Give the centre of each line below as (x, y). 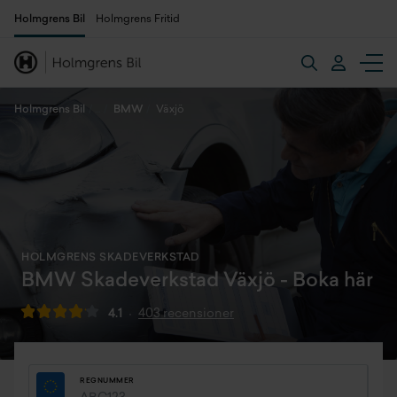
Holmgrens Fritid (138, 19)
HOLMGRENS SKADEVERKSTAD (111, 258)
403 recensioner (186, 314)
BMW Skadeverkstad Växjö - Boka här (197, 281)
